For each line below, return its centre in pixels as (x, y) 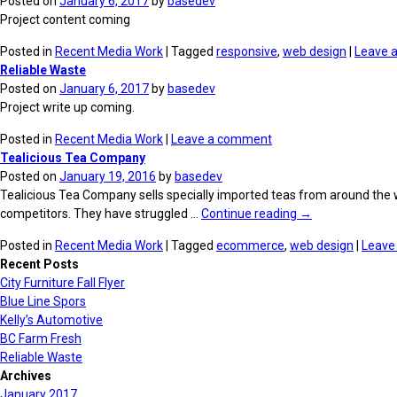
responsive (247, 51)
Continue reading (250, 214)
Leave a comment (222, 139)
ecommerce (250, 245)
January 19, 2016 (108, 176)
